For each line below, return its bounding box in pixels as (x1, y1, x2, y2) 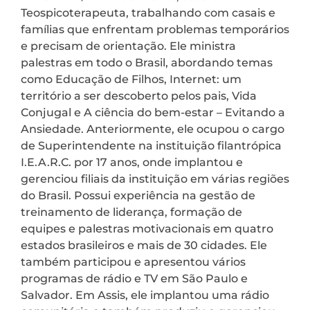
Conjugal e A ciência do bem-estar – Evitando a (21, 105, 285, 119)
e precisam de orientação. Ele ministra (21, 39, 236, 53)
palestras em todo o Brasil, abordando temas (21, 55, 273, 69)
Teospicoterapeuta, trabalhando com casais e (21, 6, 275, 19)
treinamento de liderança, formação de (21, 205, 242, 219)
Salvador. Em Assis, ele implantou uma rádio (21, 288, 269, 302)
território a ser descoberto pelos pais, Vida (21, 89, 257, 102)
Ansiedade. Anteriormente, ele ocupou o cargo (21, 122, 284, 136)
